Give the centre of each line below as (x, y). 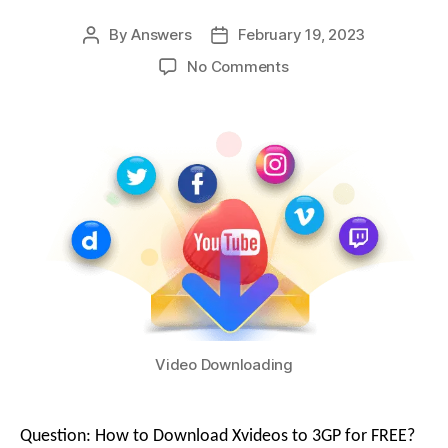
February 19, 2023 (302, 35)
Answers (161, 35)
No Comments (238, 67)
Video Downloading (224, 365)
